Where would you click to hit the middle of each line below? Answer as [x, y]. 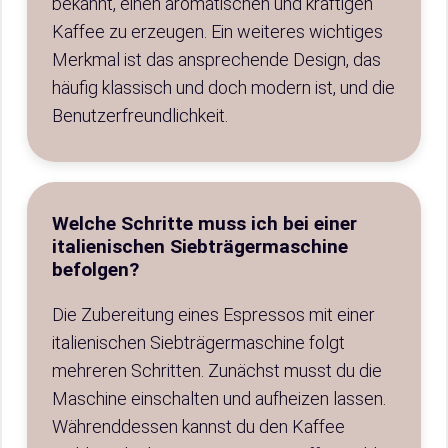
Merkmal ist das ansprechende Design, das [216, 59]
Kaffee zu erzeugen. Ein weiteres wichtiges [217, 31]
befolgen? [95, 269]
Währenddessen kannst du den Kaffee [198, 426]
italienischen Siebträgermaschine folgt [198, 342]
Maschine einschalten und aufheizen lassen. [219, 398]
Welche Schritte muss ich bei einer [204, 223]
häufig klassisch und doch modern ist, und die [223, 87]
